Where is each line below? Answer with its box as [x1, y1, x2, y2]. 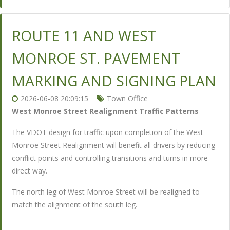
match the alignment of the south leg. [12, 200, 137, 209]
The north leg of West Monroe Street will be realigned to [12, 187, 200, 197]
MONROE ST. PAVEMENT [12, 48, 180, 68]
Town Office [107, 93, 148, 103]
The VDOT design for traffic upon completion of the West [12, 127, 203, 137]
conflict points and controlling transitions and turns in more [12, 153, 208, 163]
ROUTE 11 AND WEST [12, 26, 157, 45]
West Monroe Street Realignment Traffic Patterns [12, 106, 199, 116]
